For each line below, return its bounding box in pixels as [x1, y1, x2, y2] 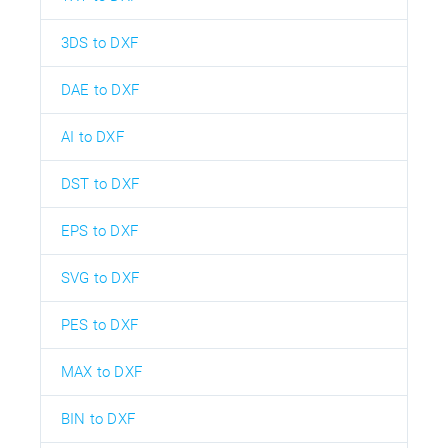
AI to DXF [61, 128, 124, 147]
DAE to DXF [61, 81, 139, 100]
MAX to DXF [61, 363, 142, 382]
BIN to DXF [61, 410, 135, 429]
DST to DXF [61, 175, 139, 194]
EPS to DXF [61, 222, 138, 241]
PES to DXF [61, 316, 138, 335]
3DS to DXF [61, 34, 138, 53]
